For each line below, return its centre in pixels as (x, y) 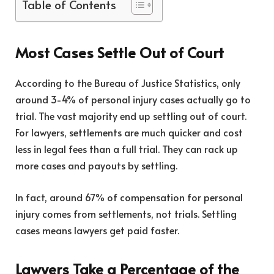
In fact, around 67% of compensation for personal (129, 197)
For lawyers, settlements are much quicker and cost (129, 132)
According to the (55, 83)
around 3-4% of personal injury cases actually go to (133, 99)
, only (228, 83)
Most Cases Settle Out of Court (120, 53)
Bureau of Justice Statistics (155, 83)
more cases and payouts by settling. (96, 165)
